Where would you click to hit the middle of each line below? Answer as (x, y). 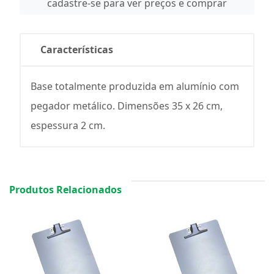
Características (77, 50)
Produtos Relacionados (65, 190)
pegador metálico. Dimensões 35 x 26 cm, (127, 106)
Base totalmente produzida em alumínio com (135, 86)
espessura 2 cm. (68, 125)
